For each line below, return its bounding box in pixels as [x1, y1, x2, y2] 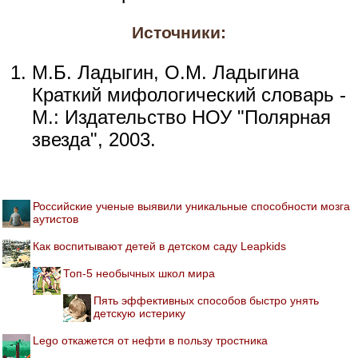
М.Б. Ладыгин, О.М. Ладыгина [32, 61, 299, 83]
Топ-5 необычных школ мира [63, 266, 215, 280]
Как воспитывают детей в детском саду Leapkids [33, 239, 286, 253]
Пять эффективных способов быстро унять [93, 293, 319, 307]
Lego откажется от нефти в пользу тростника [33, 333, 268, 347]
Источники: [132, 22, 226, 42]
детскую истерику [93, 306, 185, 320]
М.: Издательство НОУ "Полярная [32, 105, 331, 128]
